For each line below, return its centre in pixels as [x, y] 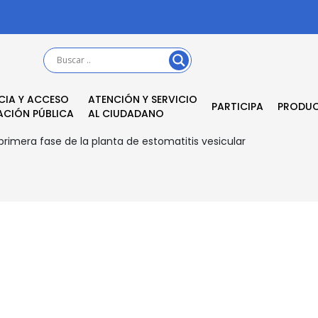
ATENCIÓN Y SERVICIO [142, 99]
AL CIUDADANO [126, 113]
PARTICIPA [237, 106]
